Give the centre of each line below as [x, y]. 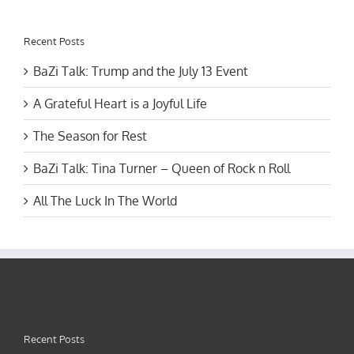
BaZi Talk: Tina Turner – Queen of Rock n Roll [162, 168]
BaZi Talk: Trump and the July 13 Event [141, 71]
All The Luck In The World [105, 200]
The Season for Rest [90, 136]
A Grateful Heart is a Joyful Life [120, 103]
